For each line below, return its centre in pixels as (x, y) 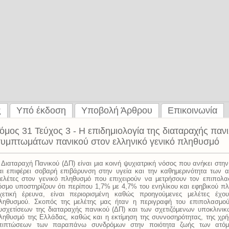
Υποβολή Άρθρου (117, 110)
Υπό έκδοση (41, 110)
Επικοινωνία (192, 110)
